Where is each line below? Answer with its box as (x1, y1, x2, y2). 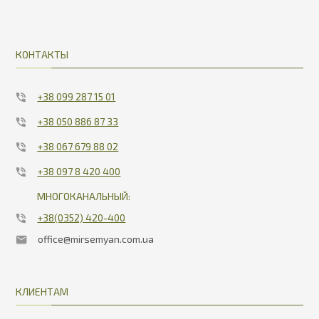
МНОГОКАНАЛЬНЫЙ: (37, 189, 131, 202)
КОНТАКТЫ (16, 48, 69, 61)
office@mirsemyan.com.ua (38, 232, 155, 245)
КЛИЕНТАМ (16, 285, 69, 298)
